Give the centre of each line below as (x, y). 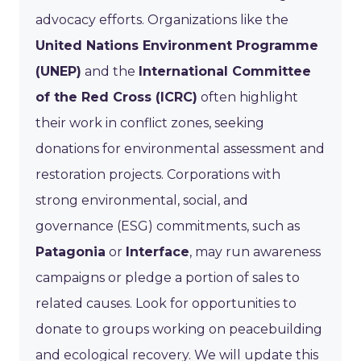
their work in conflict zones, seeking (150, 122)
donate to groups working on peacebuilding (179, 329)
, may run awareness (255, 251)
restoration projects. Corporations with (158, 174)
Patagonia (71, 251)
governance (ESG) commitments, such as (168, 226)
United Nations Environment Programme (177, 45)
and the (110, 71)
